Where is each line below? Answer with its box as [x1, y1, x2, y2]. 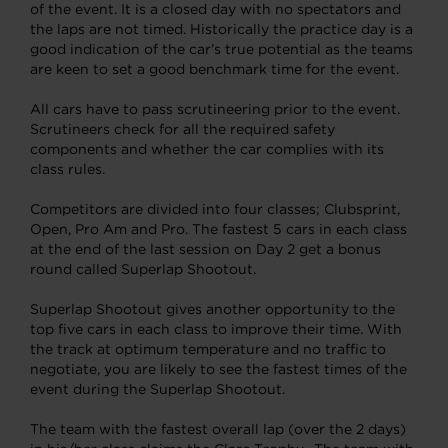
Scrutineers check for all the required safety [30, 121, 335, 137]
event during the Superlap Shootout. [30, 381, 285, 397]
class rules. [30, 161, 105, 177]
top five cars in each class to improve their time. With [30, 321, 402, 337]
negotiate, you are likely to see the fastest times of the [30, 361, 407, 377]
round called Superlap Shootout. [30, 261, 256, 277]
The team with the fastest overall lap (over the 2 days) [30, 421, 406, 437]
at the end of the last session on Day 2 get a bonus [30, 241, 381, 257]
